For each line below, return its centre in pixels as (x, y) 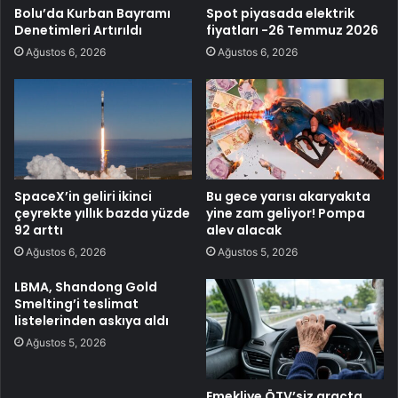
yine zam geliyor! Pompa (286, 213)
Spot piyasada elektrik (280, 14)
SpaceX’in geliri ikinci (83, 196)
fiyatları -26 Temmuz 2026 (292, 31)
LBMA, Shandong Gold (86, 287)
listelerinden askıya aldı (92, 321)
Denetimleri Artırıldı (78, 31)
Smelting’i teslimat (76, 304)
